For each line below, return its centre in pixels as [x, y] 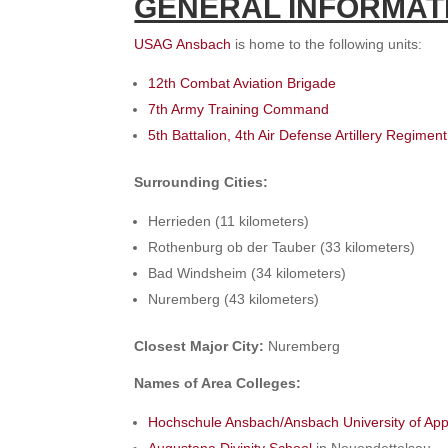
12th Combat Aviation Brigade [242, 83]
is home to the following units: [327, 44]
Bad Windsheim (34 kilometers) [247, 273]
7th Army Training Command [239, 109]
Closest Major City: [201, 346]
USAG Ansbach [183, 44]
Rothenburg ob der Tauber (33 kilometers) [282, 247]
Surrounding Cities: [201, 182]
